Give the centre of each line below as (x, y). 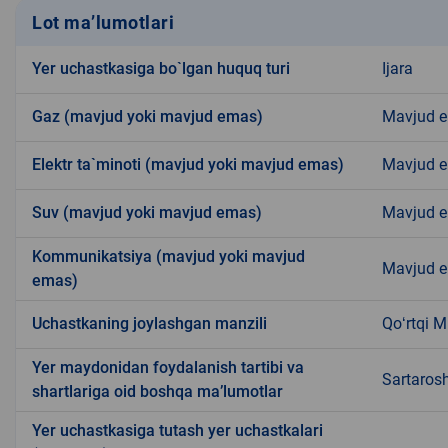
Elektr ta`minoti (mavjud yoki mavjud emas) (188, 165)
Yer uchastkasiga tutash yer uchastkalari (177, 431)
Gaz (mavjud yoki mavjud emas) (147, 117)
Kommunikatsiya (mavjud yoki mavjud (168, 257)
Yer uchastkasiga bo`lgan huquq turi (161, 69)
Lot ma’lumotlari (103, 22)
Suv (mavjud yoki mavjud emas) (147, 213)
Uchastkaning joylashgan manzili (149, 324)
